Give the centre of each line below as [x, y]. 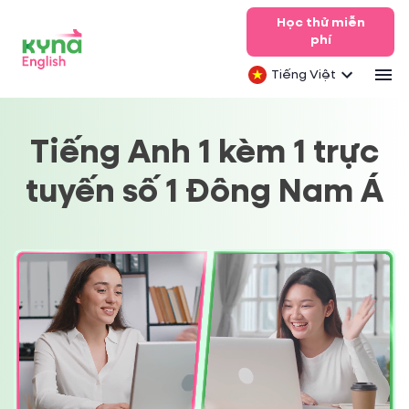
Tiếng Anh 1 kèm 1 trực [204, 153]
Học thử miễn [320, 23]
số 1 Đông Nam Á [253, 193]
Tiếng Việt [304, 74]
